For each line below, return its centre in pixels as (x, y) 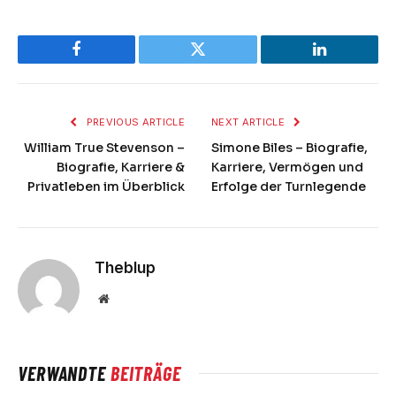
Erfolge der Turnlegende (289, 187)
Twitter (220, 62)
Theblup (125, 268)
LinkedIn (347, 62)
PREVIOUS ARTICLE (134, 122)
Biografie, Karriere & (121, 168)
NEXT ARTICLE (250, 122)
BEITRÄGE (145, 373)
